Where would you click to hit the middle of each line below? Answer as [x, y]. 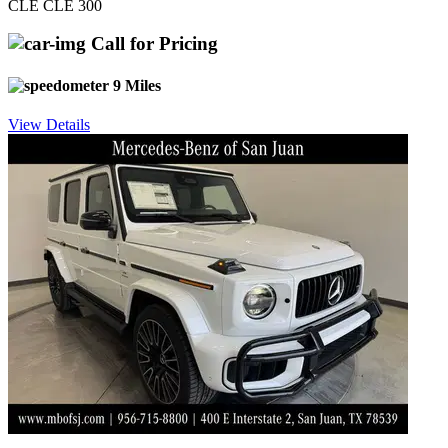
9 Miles [135, 85]
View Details [49, 124]
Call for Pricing [152, 44]
